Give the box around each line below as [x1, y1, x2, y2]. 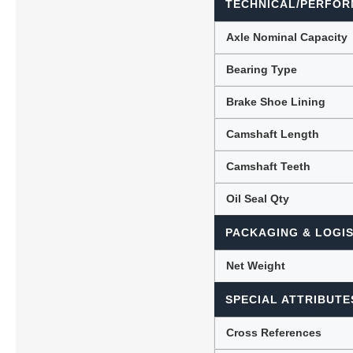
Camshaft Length [226, 127, 320, 140]
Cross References [226, 325, 322, 339]
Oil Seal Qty [226, 191, 290, 205]
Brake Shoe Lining [226, 95, 326, 108]
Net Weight [226, 258, 286, 272]
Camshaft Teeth [226, 159, 311, 173]
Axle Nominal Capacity [226, 30, 348, 43]
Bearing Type [226, 62, 298, 76]
